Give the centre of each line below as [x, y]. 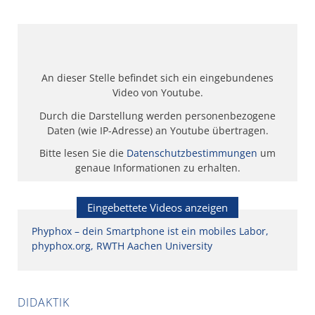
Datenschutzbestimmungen [192, 153]
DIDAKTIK [44, 302]
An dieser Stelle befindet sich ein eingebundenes [157, 78]
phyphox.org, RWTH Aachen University [122, 246]
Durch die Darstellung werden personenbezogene [157, 115]
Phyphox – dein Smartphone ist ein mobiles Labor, [150, 231]
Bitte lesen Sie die [83, 153]
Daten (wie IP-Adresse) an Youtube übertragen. [157, 130]
